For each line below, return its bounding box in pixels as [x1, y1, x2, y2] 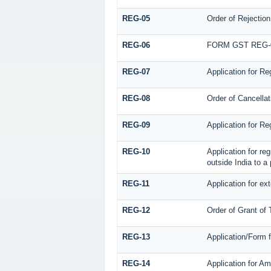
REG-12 [122, 205, 150, 215]
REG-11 [122, 178, 149, 188]
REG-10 [122, 146, 150, 156]
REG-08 [122, 93, 150, 103]
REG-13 [122, 232, 150, 241]
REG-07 [122, 67, 150, 76]
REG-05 [122, 13, 150, 23]
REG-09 [122, 120, 150, 129]
